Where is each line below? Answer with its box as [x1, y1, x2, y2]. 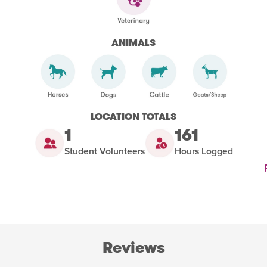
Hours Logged [174, 145, 233, 157]
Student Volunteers [64, 145, 145, 157]
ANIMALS [111, 36, 156, 50]
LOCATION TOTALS [91, 109, 176, 123]
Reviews [102, 237, 165, 258]
